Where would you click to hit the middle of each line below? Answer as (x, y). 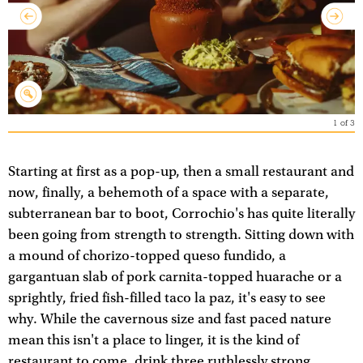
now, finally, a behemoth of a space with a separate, (169, 192)
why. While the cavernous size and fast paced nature (170, 319)
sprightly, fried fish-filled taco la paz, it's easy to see (167, 298)
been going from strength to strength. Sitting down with (181, 235)
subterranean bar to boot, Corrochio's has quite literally (181, 214)
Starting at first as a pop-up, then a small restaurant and (181, 171)
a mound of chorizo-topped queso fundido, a (147, 256)
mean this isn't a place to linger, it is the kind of (154, 340)
